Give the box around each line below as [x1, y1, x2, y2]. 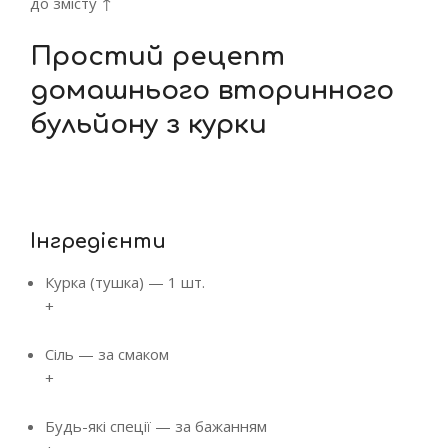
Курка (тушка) [45, 272, 144, 292]
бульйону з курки [30, 110, 267, 139]
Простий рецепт [30, 42, 285, 71]
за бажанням [175, 416, 267, 436]
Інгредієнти [30, 230, 166, 253]
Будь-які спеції [45, 416, 151, 436]
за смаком [98, 344, 169, 364]
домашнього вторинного [30, 76, 394, 105]
